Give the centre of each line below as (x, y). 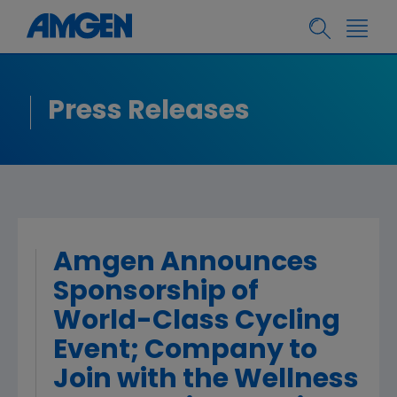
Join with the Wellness (206, 381)
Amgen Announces (186, 264)
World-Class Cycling (197, 322)
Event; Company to (185, 351)
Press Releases (149, 112)
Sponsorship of (156, 293)
